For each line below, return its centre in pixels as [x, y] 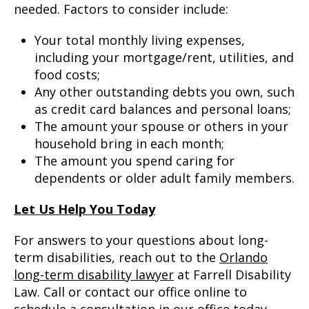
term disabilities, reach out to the [117, 257]
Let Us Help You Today [84, 209]
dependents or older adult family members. [165, 178]
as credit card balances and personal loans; [163, 109]
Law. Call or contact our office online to [130, 292]
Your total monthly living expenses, [140, 40]
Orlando [243, 257]
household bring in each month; [129, 143]
